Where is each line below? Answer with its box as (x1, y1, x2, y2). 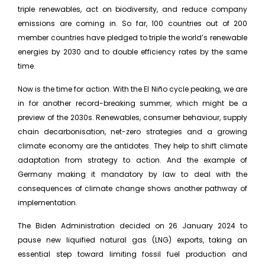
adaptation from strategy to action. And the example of (18, 155, 247, 166)
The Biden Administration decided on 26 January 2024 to (18, 221, 247, 231)
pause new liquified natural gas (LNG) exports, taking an (18, 235, 247, 245)
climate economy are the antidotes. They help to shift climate (18, 141, 247, 151)
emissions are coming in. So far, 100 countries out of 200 (18, 18, 247, 29)
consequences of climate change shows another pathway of (18, 183, 247, 194)
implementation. (18, 198, 79, 208)
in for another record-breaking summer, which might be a (18, 98, 247, 109)
